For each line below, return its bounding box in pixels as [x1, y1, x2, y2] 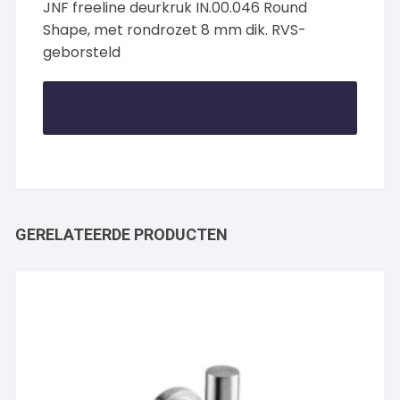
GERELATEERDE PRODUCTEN [15, 225, 229, 245]
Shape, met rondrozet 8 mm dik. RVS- [43, 20, 307, 41]
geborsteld [43, 42, 121, 63]
